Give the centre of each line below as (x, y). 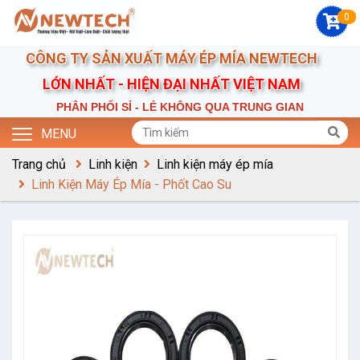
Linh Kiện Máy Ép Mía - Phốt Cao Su (131, 185)
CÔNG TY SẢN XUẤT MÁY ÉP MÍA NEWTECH (180, 58)
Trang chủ (39, 165)
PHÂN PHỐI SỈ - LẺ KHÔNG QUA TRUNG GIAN (180, 107)
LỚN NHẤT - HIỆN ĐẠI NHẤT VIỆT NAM (180, 84)
